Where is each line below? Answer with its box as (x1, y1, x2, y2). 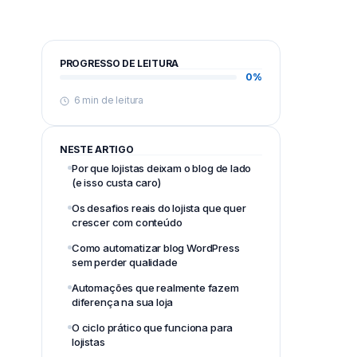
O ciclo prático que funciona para (72, 321, 233, 334)
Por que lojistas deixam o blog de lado (72, 162, 252, 175)
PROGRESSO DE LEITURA (60, 57, 178, 69)
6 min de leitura (72, 94, 144, 106)
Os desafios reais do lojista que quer (72, 202, 246, 214)
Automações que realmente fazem (72, 281, 239, 294)
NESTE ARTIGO (60, 143, 134, 155)
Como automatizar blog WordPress (72, 241, 240, 254)
